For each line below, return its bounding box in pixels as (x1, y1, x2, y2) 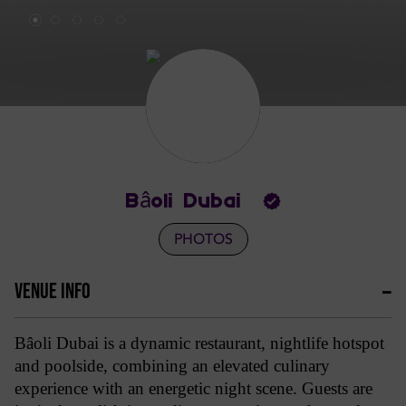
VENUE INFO (14, 278, 91, 304)
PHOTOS (173, 229, 233, 249)
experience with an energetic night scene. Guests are (14, 379, 372, 398)
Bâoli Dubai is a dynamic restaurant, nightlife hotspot (14, 333, 384, 353)
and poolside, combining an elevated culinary (14, 356, 330, 375)
